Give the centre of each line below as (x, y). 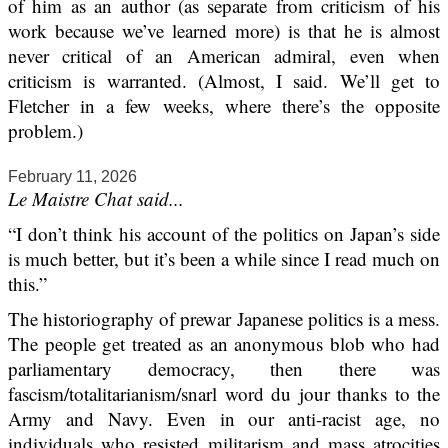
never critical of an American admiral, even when (224, 56)
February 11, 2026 (72, 177)
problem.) (45, 131)
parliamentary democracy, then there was (224, 369)
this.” (27, 284)
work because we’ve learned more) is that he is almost (224, 31)
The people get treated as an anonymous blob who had (224, 344)
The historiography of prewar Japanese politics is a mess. (224, 319)
